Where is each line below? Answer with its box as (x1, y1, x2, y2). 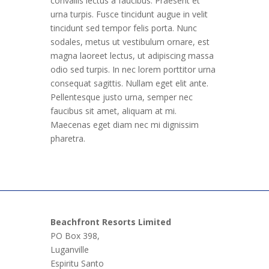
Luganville (50, 244, 89, 255)
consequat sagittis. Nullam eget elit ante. (50, 77, 208, 89)
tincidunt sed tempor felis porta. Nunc (50, 22, 197, 34)
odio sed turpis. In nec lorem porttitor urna (50, 64, 216, 75)
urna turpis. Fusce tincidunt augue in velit (50, 8, 208, 20)
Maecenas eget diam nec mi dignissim (50, 119, 199, 130)
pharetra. (50, 133, 85, 144)
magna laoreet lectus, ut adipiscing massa (50, 50, 214, 61)
